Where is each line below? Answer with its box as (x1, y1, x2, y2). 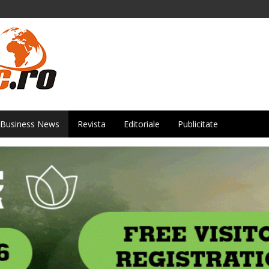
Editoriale (124, 118, 160, 130)
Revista (77, 118, 106, 130)
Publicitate (178, 118, 218, 130)
